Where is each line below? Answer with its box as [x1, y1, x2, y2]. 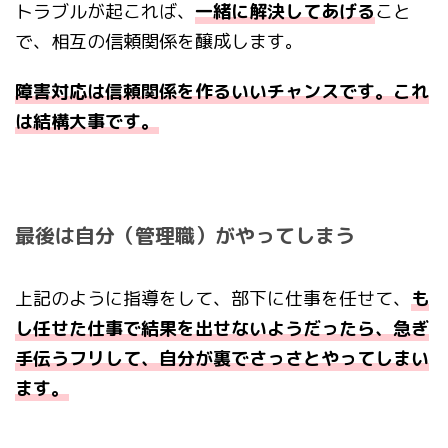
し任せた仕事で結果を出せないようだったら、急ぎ [15, 316, 429, 342]
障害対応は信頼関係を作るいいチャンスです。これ [15, 79, 429, 105]
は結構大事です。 [15, 109, 159, 135]
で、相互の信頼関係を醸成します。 [15, 29, 303, 55]
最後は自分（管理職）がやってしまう [15, 221, 355, 250]
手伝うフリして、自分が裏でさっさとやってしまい [15, 346, 429, 372]
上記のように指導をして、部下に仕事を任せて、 [15, 286, 411, 312]
